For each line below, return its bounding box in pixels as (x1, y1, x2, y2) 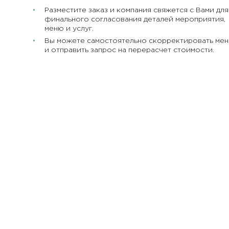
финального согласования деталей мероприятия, (44, 16, 225, 22)
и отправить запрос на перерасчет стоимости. (44, 47, 214, 53)
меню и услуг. (44, 25, 94, 32)
